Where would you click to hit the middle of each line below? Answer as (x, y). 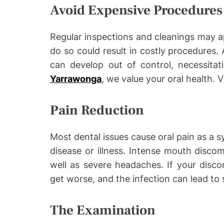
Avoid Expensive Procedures (136, 10)
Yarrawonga (76, 79)
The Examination (103, 210)
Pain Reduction (97, 110)
